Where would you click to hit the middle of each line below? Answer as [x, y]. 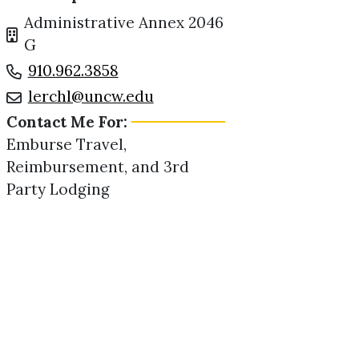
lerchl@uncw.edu [91, 96]
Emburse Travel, [66, 144]
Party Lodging [58, 189]
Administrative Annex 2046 [123, 22]
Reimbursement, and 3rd [97, 167]
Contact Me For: [67, 122]
